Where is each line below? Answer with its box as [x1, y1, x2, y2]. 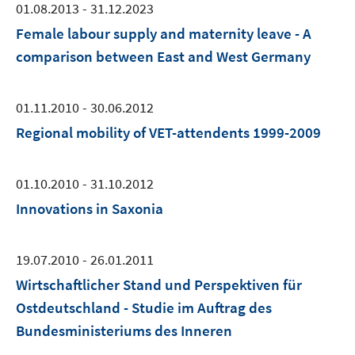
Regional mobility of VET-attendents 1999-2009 [16, 123, 321, 142]
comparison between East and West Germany [16, 47, 311, 66]
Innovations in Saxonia [16, 199, 163, 218]
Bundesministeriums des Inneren [16, 321, 232, 340]
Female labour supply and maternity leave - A [16, 24, 311, 43]
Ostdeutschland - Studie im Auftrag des [16, 298, 272, 317]
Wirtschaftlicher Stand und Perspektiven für [16, 275, 302, 294]
